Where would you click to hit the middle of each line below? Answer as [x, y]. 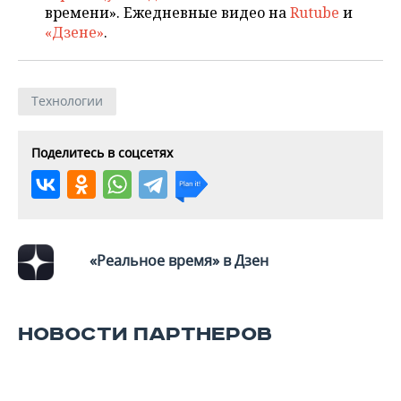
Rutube [315, 13]
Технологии [67, 101]
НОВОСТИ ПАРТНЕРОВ [145, 334]
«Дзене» [74, 32]
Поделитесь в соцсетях [102, 153]
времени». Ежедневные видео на [167, 13]
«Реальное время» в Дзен [179, 260]
